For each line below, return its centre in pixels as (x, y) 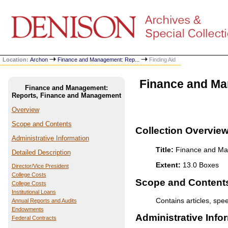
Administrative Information (50, 138)
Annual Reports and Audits (44, 201)
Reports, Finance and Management (67, 95)
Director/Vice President (40, 166)
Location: (17, 60)
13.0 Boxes (200, 165)
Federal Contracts (34, 218)
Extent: (168, 165)
